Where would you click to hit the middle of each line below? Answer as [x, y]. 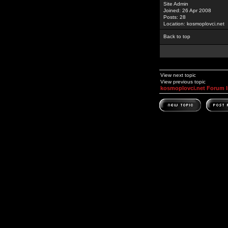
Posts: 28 [175, 17]
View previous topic [183, 82]
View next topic [178, 75]
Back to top [177, 36]
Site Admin [176, 4]
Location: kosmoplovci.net [194, 24]
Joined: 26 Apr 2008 [187, 10]
